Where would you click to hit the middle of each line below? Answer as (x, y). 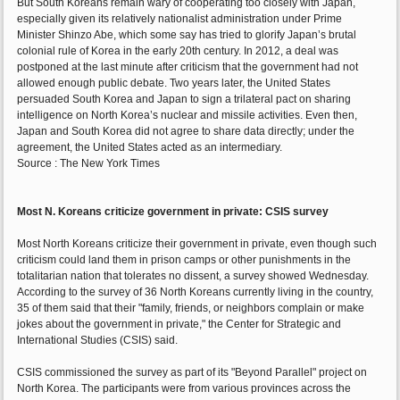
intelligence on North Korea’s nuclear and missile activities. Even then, (187, 116)
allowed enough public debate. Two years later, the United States (174, 83)
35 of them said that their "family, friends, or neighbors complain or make (191, 308)
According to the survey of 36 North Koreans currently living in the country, (196, 292)
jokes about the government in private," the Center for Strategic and (179, 325)
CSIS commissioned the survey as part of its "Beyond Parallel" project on (192, 373)
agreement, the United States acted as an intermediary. (150, 148)
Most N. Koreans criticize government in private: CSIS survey (173, 212)
